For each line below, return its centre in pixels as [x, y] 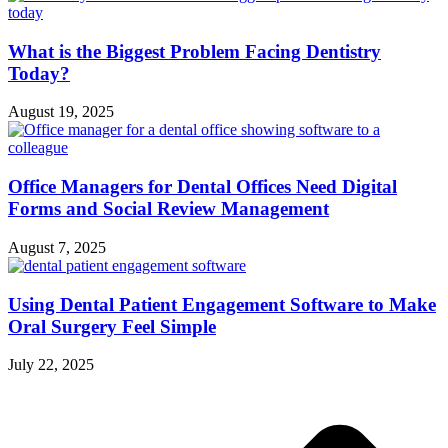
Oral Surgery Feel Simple [112, 326]
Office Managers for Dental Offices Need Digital [202, 187]
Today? [39, 73]
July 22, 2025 [51, 365]
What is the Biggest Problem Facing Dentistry [194, 51]
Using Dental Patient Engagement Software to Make [222, 304]
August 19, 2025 [61, 112]
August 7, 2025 [57, 247]
